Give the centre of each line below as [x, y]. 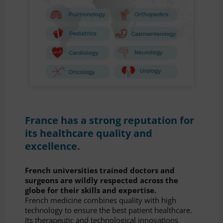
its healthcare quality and [89, 133]
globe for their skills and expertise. [91, 190]
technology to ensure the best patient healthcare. [109, 210]
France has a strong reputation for [110, 120]
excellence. [53, 146]
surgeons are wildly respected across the [102, 180]
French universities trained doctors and [100, 170]
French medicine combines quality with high [101, 200]
